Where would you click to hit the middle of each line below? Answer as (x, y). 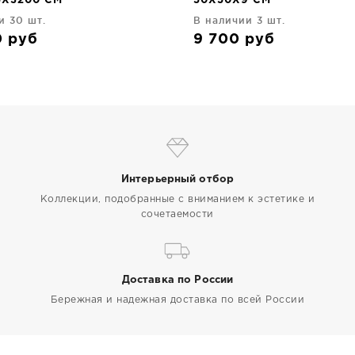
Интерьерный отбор (177, 179)
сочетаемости (177, 214)
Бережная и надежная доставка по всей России (177, 300)
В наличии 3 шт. (239, 20)
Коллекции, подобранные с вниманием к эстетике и (177, 199)
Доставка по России (177, 280)
